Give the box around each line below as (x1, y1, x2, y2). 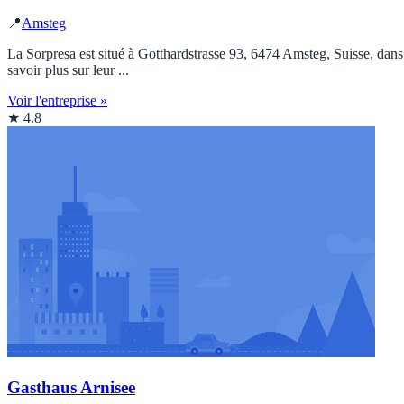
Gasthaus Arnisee (7, 378, 135, 397)
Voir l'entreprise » (7, 93, 107, 109)
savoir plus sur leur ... (7, 62, 129, 78)
